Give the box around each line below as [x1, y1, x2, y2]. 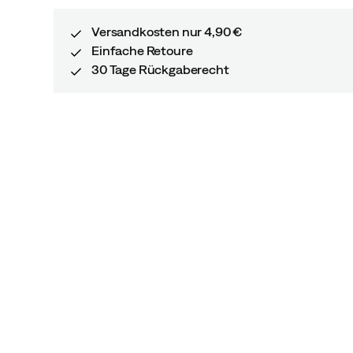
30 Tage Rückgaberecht [91, 62, 229, 76]
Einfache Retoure [91, 43, 193, 58]
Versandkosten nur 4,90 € [91, 24, 243, 39]
